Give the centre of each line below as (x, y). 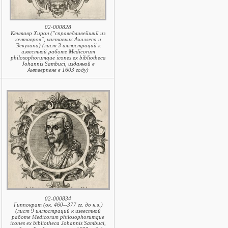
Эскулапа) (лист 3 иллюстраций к (58, 45)
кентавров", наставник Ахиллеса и (58, 39)
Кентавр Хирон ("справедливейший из (58, 33)
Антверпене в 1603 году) (58, 70)
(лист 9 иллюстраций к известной (58, 211)
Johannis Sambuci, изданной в (58, 64)
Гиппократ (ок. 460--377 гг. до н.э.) (58, 205)
